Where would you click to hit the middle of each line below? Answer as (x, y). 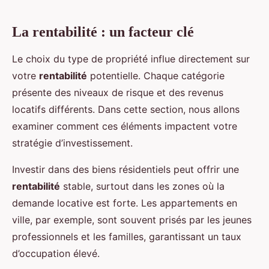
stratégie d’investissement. (72, 143)
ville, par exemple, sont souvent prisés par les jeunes (132, 220)
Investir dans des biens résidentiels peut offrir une (125, 170)
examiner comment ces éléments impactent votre (125, 126)
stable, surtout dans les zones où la (142, 186)
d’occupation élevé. (56, 254)
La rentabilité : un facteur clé (103, 32)
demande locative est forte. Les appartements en (125, 203)
